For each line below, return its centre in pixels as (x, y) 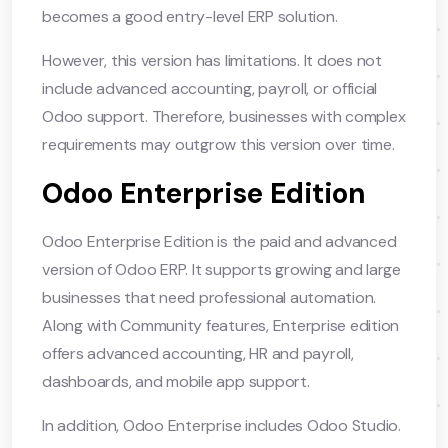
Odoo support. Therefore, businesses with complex (224, 116)
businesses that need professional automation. (209, 297)
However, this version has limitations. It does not (212, 60)
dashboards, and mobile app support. (176, 381)
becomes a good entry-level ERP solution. (190, 16)
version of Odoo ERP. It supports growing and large (222, 269)
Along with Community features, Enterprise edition (221, 325)
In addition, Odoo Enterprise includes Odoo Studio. (222, 425)
